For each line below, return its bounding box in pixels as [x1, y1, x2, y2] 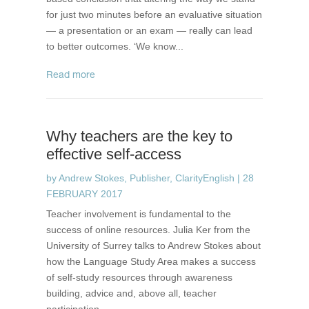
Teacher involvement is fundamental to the [46, 208, 232, 219]
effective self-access [46, 146, 182, 163]
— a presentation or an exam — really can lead [46, 25, 253, 36]
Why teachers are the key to [46, 128, 233, 145]
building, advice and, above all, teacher [46, 288, 217, 299]
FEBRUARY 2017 [46, 188, 123, 199]
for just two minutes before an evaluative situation [46, 9, 263, 20]
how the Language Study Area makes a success [46, 256, 257, 267]
